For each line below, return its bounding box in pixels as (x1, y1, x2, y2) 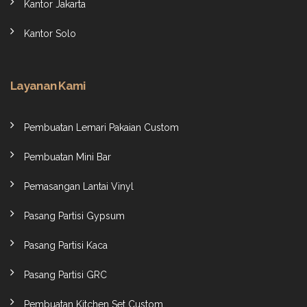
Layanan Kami (10, 79, 86, 93)
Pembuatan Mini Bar (24, 151, 111, 163)
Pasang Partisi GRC (24, 269, 107, 281)
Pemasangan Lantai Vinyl (24, 181, 134, 193)
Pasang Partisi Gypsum (24, 210, 125, 222)
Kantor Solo (24, 28, 76, 40)
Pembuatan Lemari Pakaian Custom (24, 122, 179, 134)
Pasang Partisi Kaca (24, 240, 108, 251)
